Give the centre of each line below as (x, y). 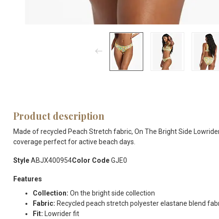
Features (28, 179)
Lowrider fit (61, 213)
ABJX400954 (51, 160)
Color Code (91, 160)
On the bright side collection (112, 193)
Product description (59, 116)
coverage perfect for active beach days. (74, 142)
